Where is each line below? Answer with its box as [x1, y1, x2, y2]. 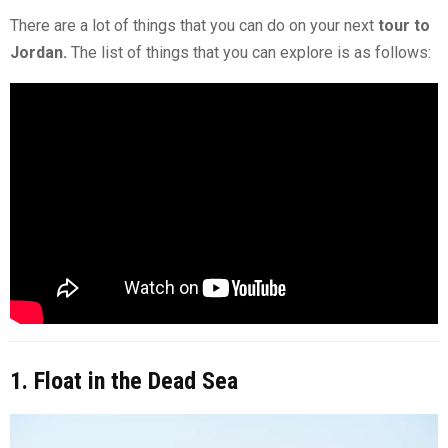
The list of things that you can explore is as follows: [67, 43, 431, 63]
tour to [378, 16, 430, 36]
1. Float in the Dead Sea [10, 367, 238, 396]
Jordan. [10, 43, 67, 63]
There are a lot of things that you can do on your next [10, 16, 378, 36]
